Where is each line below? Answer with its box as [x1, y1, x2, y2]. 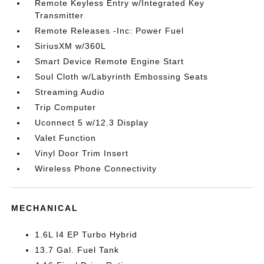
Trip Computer [35, 103, 97, 112]
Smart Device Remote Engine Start [35, 57, 184, 66]
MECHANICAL [11, 203, 79, 213]
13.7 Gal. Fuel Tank [35, 245, 120, 255]
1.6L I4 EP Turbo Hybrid [35, 230, 138, 239]
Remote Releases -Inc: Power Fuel [35, 26, 184, 35]
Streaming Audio [35, 87, 105, 97]
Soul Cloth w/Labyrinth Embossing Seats [35, 72, 209, 81]
